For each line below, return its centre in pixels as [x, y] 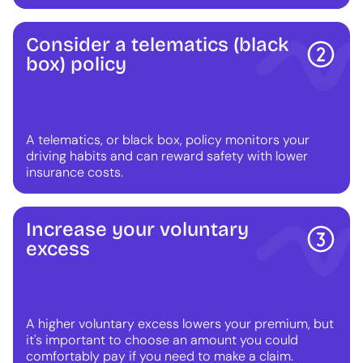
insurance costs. [75, 172]
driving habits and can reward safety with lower [167, 156]
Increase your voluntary [137, 229]
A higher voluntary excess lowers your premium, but [180, 323]
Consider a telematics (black [157, 45]
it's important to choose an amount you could [162, 340]
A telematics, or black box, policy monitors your [168, 139]
